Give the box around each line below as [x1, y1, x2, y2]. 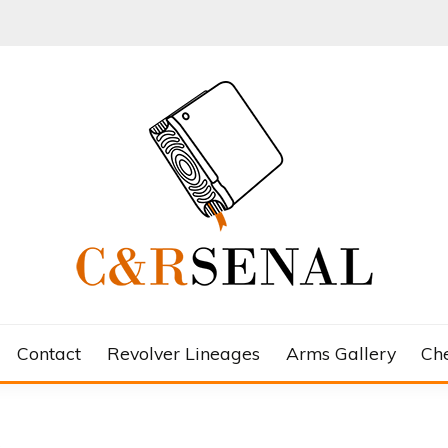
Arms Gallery [285, 342, 396, 364]
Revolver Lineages [107, 342, 260, 364]
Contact [17, 342, 82, 364]
